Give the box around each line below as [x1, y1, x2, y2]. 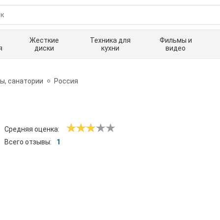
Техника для [89, 36, 131, 44]
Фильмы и [159, 36, 192, 44]
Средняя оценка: [4, 125, 59, 134]
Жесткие [29, 36, 59, 44]
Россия [54, 77, 78, 85]
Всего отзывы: [4, 138, 52, 146]
